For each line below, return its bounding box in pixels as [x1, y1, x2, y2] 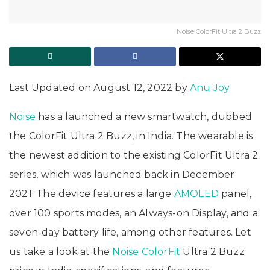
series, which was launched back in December [9, 168, 235, 180]
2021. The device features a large [9, 187, 174, 199]
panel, [219, 187, 252, 199]
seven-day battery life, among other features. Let [9, 226, 251, 238]
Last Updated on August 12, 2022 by [9, 81, 190, 93]
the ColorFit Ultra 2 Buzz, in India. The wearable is [9, 130, 253, 142]
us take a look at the [9, 245, 113, 257]
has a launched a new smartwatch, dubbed [36, 110, 253, 122]
